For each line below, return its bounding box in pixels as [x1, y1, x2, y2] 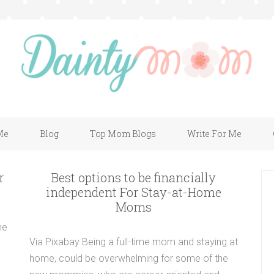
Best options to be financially [51, 169, 216, 185]
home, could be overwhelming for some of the [29, 253, 228, 264]
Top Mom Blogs [89, 128, 156, 139]
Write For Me [187, 128, 242, 139]
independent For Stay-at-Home [45, 184, 221, 200]
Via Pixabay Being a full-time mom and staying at [29, 236, 238, 248]
